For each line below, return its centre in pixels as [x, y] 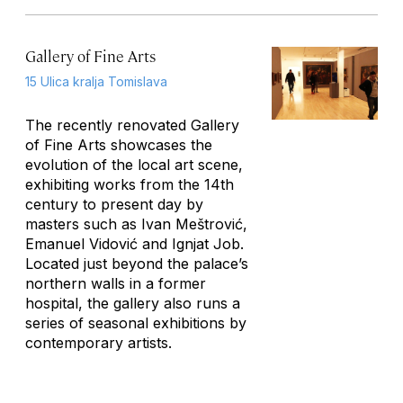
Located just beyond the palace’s [137, 264]
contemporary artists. [99, 343]
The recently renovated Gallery [132, 125]
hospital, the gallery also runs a [133, 303]
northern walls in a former [116, 283]
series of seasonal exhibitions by [136, 323]
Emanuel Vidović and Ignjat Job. [134, 244]
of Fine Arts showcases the [119, 145]
